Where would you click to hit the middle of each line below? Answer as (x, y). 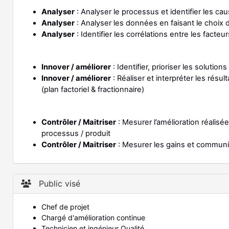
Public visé (58, 184)
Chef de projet (65, 207)
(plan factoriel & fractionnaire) (93, 90)
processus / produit (76, 134)
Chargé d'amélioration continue (93, 218)
